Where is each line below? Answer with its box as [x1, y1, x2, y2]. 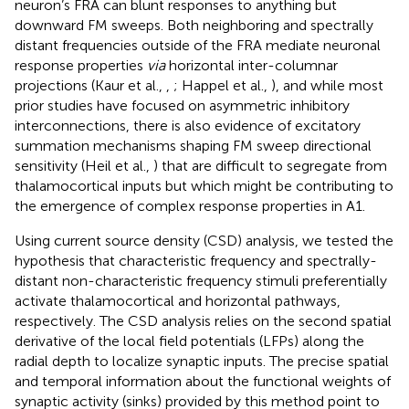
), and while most [271, 76, 383, 94]
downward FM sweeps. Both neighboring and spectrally [15, 16, 373, 34]
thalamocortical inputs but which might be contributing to [15, 176, 393, 194]
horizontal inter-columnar [165, 56, 338, 74]
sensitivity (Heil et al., [15, 156, 153, 174]
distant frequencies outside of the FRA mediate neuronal [15, 36, 381, 54]
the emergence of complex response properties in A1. [15, 196, 365, 215]
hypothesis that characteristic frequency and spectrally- [15, 251, 377, 269]
